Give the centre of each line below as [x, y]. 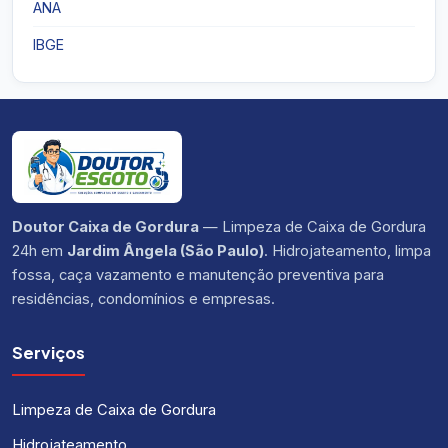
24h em [39, 251]
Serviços [48, 353]
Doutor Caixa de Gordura [105, 227]
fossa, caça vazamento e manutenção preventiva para [198, 275]
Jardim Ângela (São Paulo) [165, 251]
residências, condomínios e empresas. [143, 299]
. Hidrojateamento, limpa [347, 251]
